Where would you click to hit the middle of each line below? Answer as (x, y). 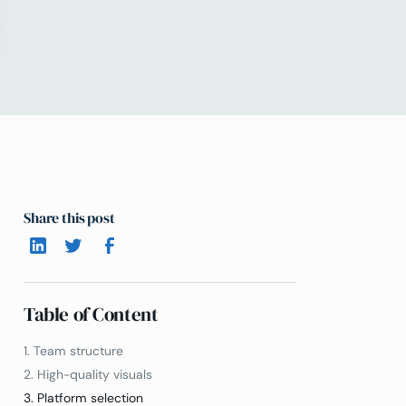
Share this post (69, 217)
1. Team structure (73, 350)
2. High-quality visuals (88, 374)
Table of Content (91, 315)
